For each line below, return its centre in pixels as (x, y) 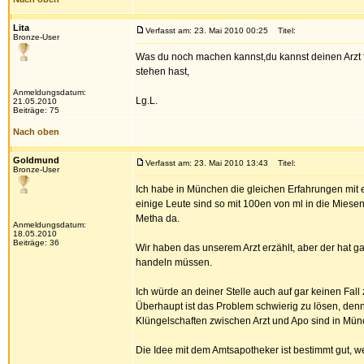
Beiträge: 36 (36, 243)
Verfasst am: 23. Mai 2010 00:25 (207, 30)
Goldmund (36, 160)
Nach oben (36, 132)
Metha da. (158, 219)
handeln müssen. (174, 262)
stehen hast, (162, 71)
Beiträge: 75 (36, 110)
